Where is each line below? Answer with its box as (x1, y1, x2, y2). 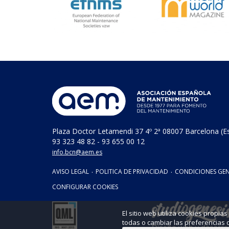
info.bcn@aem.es (52, 147, 102, 156)
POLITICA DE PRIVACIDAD (96, 167, 168, 176)
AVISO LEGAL (52, 167, 89, 176)
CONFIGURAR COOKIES (52, 182, 118, 191)
